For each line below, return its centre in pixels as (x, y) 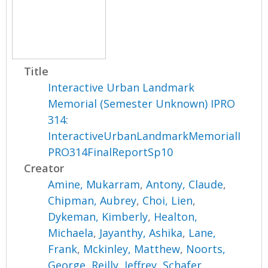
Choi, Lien (168, 200)
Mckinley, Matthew (132, 249)
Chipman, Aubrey (92, 200)
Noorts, (206, 249)
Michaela (71, 232)
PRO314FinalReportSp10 (111, 152)
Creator (44, 168)
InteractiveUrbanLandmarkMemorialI (144, 135)
